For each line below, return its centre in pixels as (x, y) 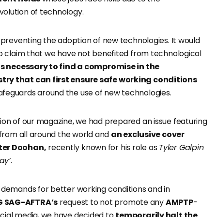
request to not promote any (112, 202)
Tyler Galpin (181, 148)
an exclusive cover (147, 135)
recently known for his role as (103, 148)
